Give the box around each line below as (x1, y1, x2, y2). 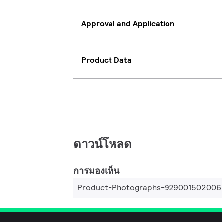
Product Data (81, 55, 132, 65)
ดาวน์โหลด (73, 136, 132, 152)
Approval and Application (81, 18, 174, 29)
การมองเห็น (73, 165, 119, 176)
